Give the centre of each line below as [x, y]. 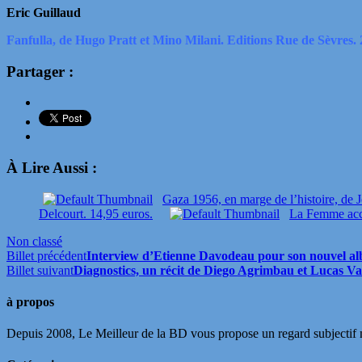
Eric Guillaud [44, 12]
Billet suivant [40, 270]
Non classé [34, 241]
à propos [30, 301]
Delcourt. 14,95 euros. [96, 213]
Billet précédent [46, 255]
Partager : [40, 71]
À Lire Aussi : [52, 167]
